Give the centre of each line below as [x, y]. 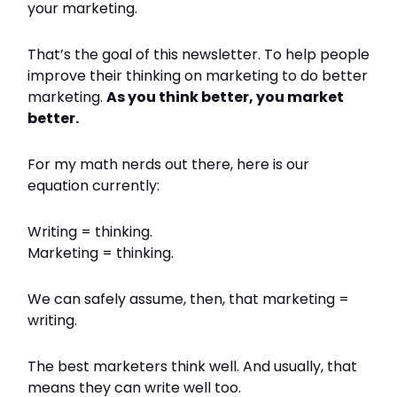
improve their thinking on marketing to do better [198, 76]
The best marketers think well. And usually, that [192, 366]
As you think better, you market [225, 97]
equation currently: [93, 186]
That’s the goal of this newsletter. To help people [198, 54]
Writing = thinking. [90, 232]
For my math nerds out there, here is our [168, 164]
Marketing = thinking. [101, 253]
